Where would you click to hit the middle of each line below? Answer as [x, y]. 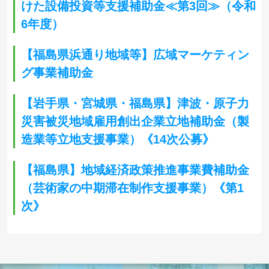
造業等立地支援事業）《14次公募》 [118, 139]
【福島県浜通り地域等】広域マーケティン [135, 54]
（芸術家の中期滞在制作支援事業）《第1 [132, 188]
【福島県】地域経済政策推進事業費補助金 [135, 170]
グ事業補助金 [57, 72]
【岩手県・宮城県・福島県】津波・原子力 [135, 103]
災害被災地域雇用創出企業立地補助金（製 [135, 121]
